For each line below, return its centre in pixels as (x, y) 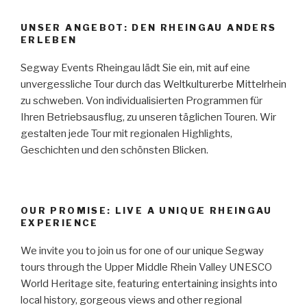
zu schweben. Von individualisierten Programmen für (142, 100)
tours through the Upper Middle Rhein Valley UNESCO (146, 267)
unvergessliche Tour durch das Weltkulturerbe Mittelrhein (153, 84)
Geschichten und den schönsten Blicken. (114, 150)
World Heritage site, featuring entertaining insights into (149, 283)
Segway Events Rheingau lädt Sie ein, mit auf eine (135, 67)
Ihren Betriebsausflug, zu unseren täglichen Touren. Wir (148, 117)
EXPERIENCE (60, 223)
